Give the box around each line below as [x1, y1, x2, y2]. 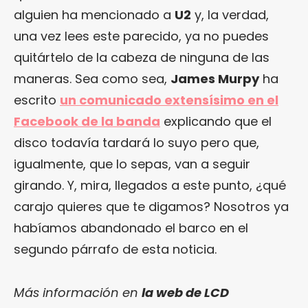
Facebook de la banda [14, 112, 160, 130]
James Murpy [170, 69, 259, 87]
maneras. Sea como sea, [14, 69, 170, 87]
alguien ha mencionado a [14, 5, 175, 23]
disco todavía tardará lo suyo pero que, [14, 133, 259, 151]
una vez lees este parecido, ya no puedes [14, 27, 269, 45]
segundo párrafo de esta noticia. [14, 240, 217, 258]
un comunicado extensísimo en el [60, 91, 278, 109]
